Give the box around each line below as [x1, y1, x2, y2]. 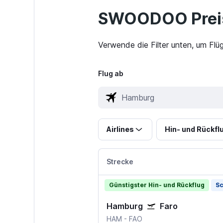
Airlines [106, 125, 134, 134]
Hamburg [106, 201, 143, 212]
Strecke [106, 157, 133, 166]
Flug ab [98, 69, 123, 78]
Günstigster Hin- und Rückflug [109, 181, 205, 189]
